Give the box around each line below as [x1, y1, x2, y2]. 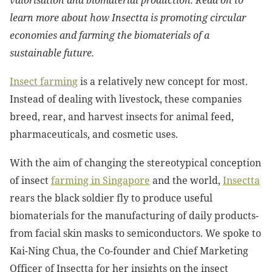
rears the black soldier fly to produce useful [10, 191, 212, 205]
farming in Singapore [51, 174, 150, 187]
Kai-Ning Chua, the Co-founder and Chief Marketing [10, 244, 248, 257]
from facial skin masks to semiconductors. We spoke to [10, 226, 261, 240]
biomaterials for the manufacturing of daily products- [10, 209, 259, 222]
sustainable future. [10, 46, 94, 59]
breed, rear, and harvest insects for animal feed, [10, 110, 234, 123]
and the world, [150, 174, 223, 187]
